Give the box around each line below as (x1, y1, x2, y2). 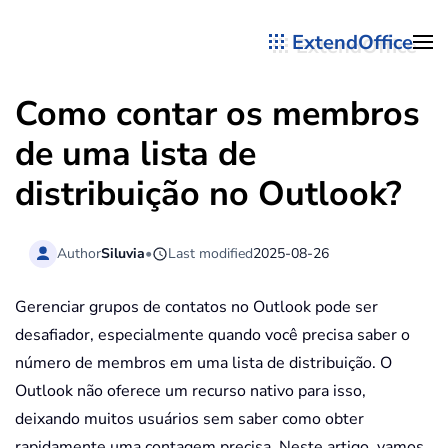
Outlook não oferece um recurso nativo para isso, (15, 380, 366, 403)
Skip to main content (45, 46, 193, 68)
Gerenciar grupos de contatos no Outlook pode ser (15, 296, 378, 319)
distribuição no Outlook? (15, 171, 402, 217)
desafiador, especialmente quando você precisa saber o (15, 324, 410, 347)
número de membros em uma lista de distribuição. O (15, 352, 392, 375)
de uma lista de (15, 131, 256, 177)
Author (57, 243, 102, 263)
